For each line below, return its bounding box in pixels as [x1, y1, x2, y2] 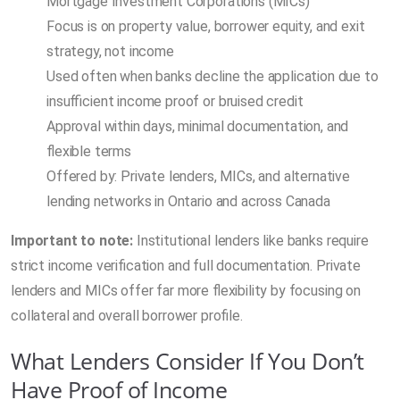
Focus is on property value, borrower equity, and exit [46, 17, 365, 35]
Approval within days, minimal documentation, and [46, 117, 349, 135]
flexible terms [46, 142, 131, 160]
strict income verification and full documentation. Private [11, 256, 361, 274]
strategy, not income [46, 42, 174, 60]
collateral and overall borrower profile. [11, 306, 243, 324]
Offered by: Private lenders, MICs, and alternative [46, 167, 350, 185]
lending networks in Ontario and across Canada [46, 192, 330, 210]
